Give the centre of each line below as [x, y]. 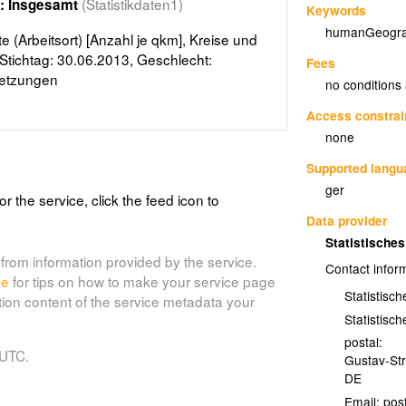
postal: [363, 342]
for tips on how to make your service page [142, 281]
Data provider [347, 220]
